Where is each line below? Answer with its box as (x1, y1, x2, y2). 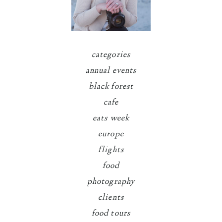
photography (87, 175, 135, 188)
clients (98, 191, 124, 204)
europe (98, 128, 124, 140)
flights (98, 144, 124, 156)
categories (92, 49, 130, 61)
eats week (93, 112, 129, 124)
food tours (92, 207, 130, 220)
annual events (85, 64, 137, 77)
